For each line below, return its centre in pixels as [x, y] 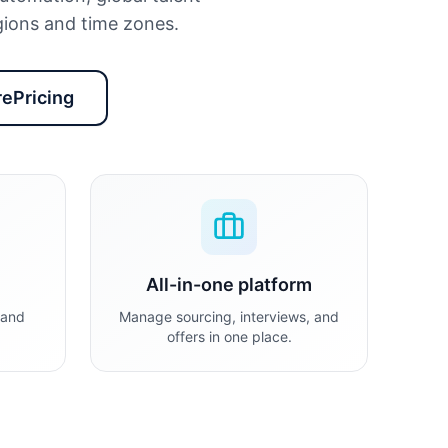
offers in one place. [229, 336]
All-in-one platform [229, 284]
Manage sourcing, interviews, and [229, 316]
